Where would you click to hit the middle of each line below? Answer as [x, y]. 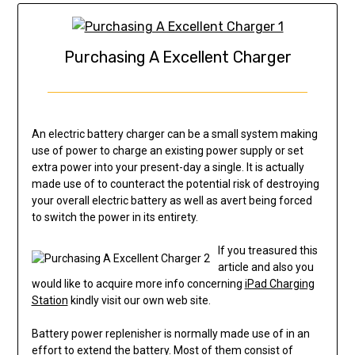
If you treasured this [267, 251]
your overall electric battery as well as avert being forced [172, 201]
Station [50, 301]
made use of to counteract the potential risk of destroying [175, 184]
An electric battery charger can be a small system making [174, 134]
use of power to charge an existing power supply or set [167, 151]
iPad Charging [279, 284]
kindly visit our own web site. [139, 301]
